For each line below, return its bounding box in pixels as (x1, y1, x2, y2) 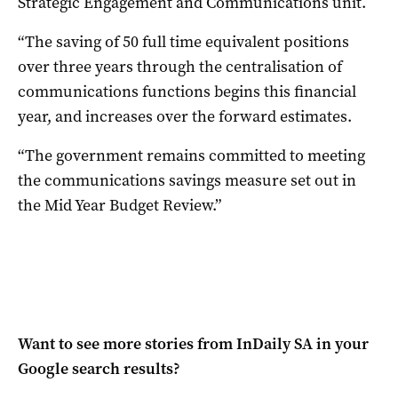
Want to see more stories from (18, 332, 236, 354)
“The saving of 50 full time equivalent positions (18, 30, 349, 52)
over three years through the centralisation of (18, 55, 342, 77)
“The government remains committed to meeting (18, 144, 365, 166)
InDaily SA (236, 332, 313, 354)
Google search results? (18, 357, 180, 379)
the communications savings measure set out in (18, 169, 356, 191)
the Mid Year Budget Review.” (18, 194, 221, 216)
